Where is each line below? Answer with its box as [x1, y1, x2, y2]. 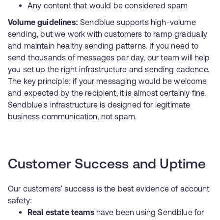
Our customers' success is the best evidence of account [8, 184, 210, 193]
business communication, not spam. [8, 112, 137, 121]
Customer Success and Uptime [8, 158, 206, 172]
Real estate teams [27, 208, 94, 217]
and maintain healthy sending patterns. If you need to [8, 41, 199, 50]
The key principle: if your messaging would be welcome [8, 77, 207, 85]
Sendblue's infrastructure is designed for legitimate [8, 100, 191, 109]
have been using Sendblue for [94, 208, 204, 217]
